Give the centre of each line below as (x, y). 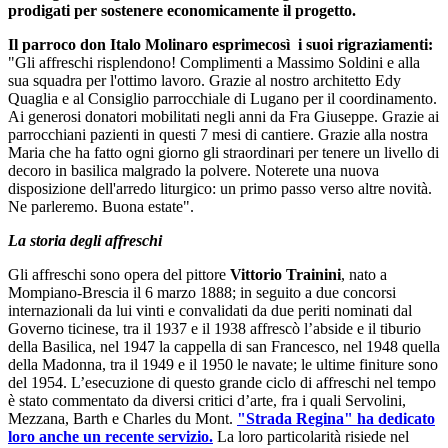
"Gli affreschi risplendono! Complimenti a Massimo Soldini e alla (214, 62)
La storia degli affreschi (85, 240)
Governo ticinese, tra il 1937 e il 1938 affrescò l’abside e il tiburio (214, 328)
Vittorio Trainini (285, 274)
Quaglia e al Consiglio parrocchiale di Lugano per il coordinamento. (222, 98)
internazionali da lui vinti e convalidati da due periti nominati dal (210, 310)
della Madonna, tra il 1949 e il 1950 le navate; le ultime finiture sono (223, 364)
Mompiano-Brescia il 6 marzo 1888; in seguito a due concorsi (202, 292)
